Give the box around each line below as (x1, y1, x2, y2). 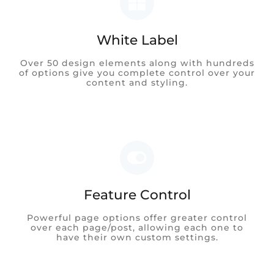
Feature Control (83, 186, 191, 202)
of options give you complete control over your (19, 67, 255, 78)
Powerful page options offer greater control (27, 212, 247, 223)
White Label (96, 31, 178, 48)
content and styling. (86, 76, 188, 88)
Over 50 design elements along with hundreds (20, 57, 254, 68)
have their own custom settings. (56, 231, 218, 243)
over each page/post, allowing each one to (31, 221, 243, 233)
